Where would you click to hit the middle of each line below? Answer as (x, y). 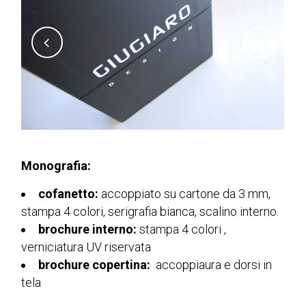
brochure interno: (88, 229)
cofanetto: (69, 194)
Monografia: (56, 166)
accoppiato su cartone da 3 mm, (186, 194)
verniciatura (53, 247)
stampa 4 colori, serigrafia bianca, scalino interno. (150, 212)
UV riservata (117, 247)
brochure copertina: (95, 265)
